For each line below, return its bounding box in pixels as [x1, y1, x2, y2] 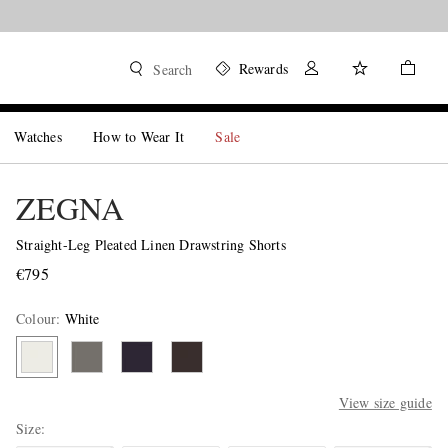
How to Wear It [93, 127, 185, 146]
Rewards [238, 59, 288, 78]
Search [153, 60, 193, 79]
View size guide [338, 393, 432, 412]
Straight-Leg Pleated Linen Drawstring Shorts [15, 235, 286, 254]
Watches [14, 127, 62, 146]
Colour [15, 309, 57, 328]
